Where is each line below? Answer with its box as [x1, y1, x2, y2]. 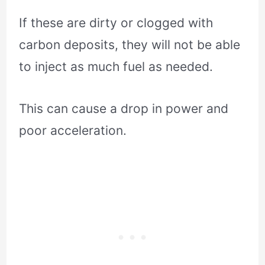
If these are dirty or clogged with [19, 15, 214, 31]
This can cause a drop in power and [19, 101, 229, 117]
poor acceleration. [19, 123, 127, 138]
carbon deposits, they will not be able [19, 37, 241, 53]
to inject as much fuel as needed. [19, 59, 214, 75]
